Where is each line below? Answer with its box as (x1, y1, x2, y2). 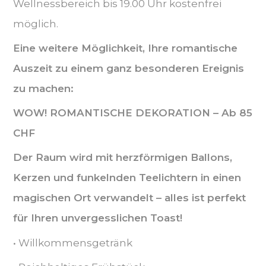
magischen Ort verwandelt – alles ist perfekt (12, 192, 246, 204)
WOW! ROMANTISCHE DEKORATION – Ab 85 (12, 107, 252, 119)
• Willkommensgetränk (12, 236, 132, 249)
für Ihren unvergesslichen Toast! (12, 212, 182, 224)
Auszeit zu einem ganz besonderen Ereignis (12, 62, 244, 74)
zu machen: (12, 82, 74, 94)
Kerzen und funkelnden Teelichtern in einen (12, 172, 241, 184)
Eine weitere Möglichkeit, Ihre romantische (12, 42, 237, 54)
